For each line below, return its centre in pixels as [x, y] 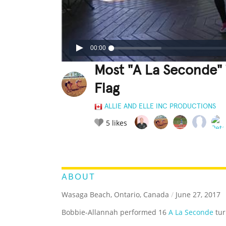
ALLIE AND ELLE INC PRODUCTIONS [160, 107]
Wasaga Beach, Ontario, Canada [115, 195]
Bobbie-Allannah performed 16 [115, 212]
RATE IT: [104, 145]
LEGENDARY [139, 145]
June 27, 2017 [197, 195]
